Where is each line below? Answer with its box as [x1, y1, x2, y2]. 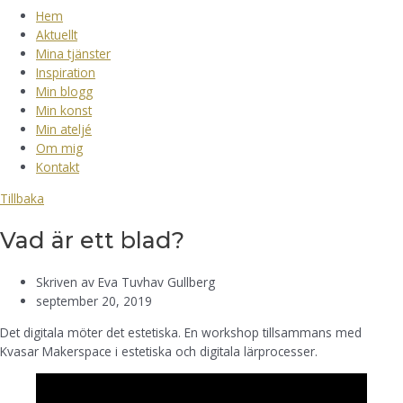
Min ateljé [36, 121, 92, 139]
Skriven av [36, 273, 98, 291]
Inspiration [36, 64, 95, 82]
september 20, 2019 [36, 292, 152, 310]
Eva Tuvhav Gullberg [98, 273, 215, 291]
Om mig [36, 139, 83, 157]
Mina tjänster [36, 45, 111, 63]
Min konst [36, 102, 92, 120]
